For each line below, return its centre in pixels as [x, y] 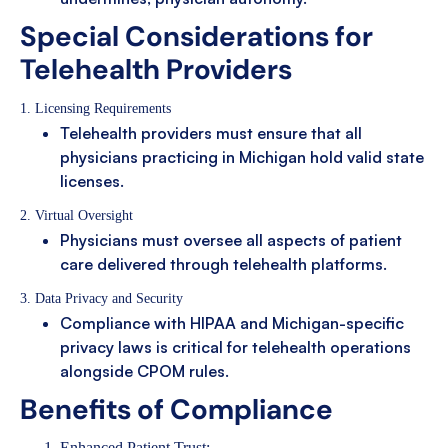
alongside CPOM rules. [144, 370]
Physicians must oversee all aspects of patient [231, 239]
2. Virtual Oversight [76, 215]
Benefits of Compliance [176, 409]
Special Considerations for [196, 36]
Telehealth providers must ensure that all [211, 132]
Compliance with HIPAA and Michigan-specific [232, 322]
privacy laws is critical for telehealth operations [235, 346]
